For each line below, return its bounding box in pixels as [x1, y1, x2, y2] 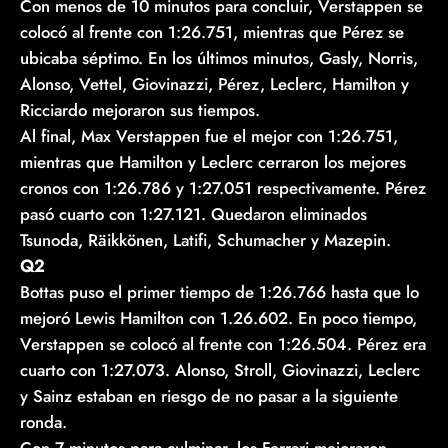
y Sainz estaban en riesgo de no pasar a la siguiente [20, 383, 398, 408]
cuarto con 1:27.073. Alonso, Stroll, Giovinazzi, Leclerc [20, 357, 420, 382]
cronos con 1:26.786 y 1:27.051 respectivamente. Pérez [20, 175, 426, 200]
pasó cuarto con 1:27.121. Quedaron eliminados [20, 201, 367, 226]
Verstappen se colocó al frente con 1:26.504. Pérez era [20, 331, 426, 356]
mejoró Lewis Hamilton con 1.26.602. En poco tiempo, [20, 305, 417, 330]
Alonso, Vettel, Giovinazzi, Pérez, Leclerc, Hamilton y [20, 71, 409, 96]
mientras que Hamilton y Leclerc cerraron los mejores [20, 149, 406, 174]
